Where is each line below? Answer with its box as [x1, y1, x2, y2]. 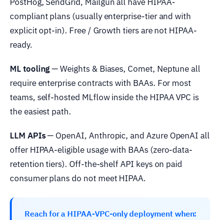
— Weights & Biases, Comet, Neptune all [50, 63, 201, 74]
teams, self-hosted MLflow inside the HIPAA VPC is [10, 91, 199, 103]
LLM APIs [10, 130, 46, 141]
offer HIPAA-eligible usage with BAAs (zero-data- [10, 144, 193, 155]
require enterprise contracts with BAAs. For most [10, 77, 192, 88]
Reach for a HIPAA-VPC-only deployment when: [25, 208, 197, 219]
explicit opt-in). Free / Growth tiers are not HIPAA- [10, 25, 197, 36]
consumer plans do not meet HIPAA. [10, 172, 146, 184]
